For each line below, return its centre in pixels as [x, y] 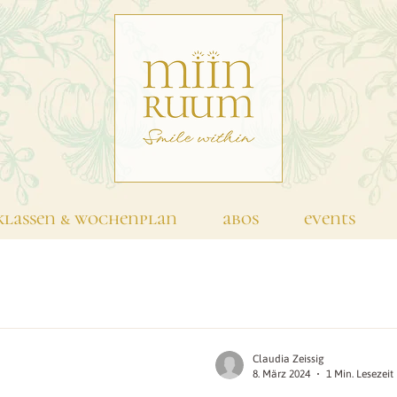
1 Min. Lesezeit [360, 374]
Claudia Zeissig [288, 359]
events [329, 218]
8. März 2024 [281, 374]
